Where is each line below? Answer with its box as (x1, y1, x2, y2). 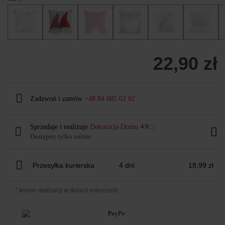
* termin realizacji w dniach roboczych (15, 186, 118, 194)
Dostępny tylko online (30, 132, 91, 140)
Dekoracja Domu (90, 123, 138, 131)
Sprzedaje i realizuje (30, 123, 90, 131)
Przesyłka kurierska (33, 161, 94, 169)
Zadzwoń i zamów (30, 94, 84, 102)
